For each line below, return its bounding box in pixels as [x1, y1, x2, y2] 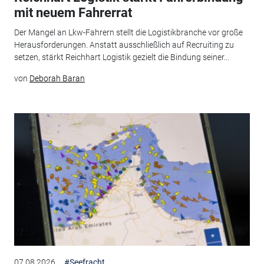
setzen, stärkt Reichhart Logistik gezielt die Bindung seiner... [14, 52, 229, 62]
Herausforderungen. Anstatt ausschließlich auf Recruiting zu [14, 40, 234, 50]
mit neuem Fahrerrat [14, 5, 132, 20]
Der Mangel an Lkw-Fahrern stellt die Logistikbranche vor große [14, 28, 243, 38]
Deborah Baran [29, 74, 85, 84]
